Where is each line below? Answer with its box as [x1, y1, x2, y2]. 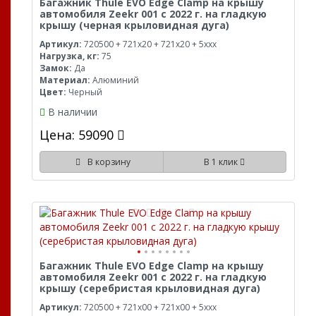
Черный [66, 85, 102, 98]
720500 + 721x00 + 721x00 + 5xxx [82, 300, 217, 313]
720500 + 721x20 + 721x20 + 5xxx [82, 37, 217, 50]
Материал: [39, 73, 90, 86]
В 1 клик [204, 155, 241, 168]
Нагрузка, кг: [39, 49, 99, 62]
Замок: [39, 61, 72, 74]
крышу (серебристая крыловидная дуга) [39, 281, 260, 295]
